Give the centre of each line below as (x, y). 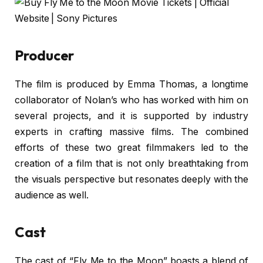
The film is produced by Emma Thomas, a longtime (131, 85)
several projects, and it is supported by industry (131, 116)
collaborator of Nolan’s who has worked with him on (131, 100)
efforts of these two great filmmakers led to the (131, 148)
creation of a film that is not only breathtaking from (131, 164)
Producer (45, 55)
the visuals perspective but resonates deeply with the (131, 180)
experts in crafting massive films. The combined (131, 132)
